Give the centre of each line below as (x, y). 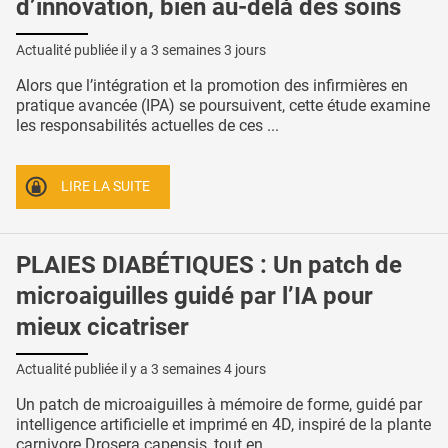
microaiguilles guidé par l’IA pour (194, 295)
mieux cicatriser (102, 326)
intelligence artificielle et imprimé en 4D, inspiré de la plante (223, 425)
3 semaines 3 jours (208, 50)
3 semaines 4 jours (208, 369)
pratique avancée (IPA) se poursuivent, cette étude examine (223, 106)
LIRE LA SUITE (106, 186)
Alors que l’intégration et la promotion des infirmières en (212, 86)
